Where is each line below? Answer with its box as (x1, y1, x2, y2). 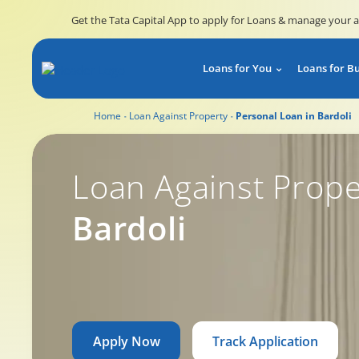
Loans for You (203, 61, 272, 75)
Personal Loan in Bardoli (236, 109, 352, 123)
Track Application (212, 333, 318, 350)
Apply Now (92, 333, 160, 350)
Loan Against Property (129, 109, 228, 123)
